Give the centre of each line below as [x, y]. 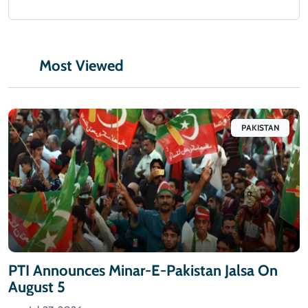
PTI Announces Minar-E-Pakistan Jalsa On [143, 270]
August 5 [37, 287]
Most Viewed [81, 66]
